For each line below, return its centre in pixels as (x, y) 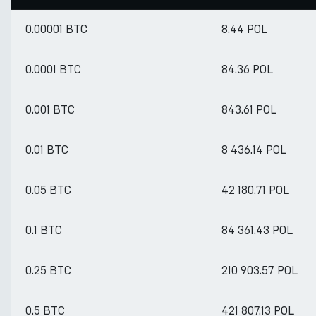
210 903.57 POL (260, 271)
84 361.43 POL (257, 230)
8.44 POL (244, 29)
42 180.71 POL (255, 190)
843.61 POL (249, 110)
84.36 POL (247, 69)
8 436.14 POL (254, 150)
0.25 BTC (48, 271)
